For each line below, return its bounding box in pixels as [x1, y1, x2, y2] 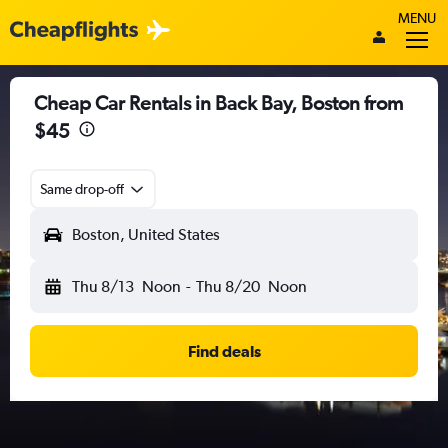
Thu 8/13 [72, 277, 134, 296]
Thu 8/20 [195, 277, 260, 296]
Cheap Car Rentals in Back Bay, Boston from [34, 91, 403, 114]
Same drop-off [40, 181, 124, 197]
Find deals [187, 342, 261, 360]
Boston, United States [72, 225, 220, 244]
